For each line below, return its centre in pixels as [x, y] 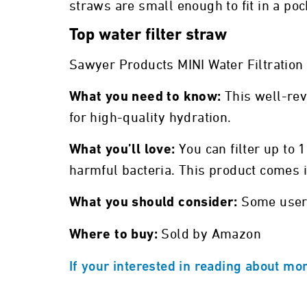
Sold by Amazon [211, 234]
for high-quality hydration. [150, 118]
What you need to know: [147, 97]
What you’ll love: [124, 150]
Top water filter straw [148, 35]
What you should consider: [155, 202]
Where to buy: [115, 235]
